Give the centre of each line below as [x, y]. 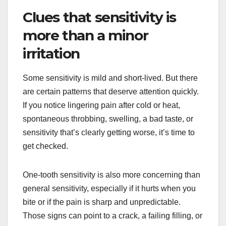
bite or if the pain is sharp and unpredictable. [102, 202]
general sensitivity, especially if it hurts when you [109, 189]
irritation [51, 53]
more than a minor [86, 35]
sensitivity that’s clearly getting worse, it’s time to [109, 133]
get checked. [45, 146]
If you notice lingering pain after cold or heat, [101, 105]
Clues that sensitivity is [100, 17]
